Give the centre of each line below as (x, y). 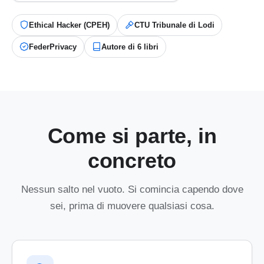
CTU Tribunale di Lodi (174, 25)
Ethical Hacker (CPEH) (69, 25)
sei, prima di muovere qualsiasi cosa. (132, 206)
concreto (132, 160)
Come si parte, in (132, 136)
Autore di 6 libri (130, 47)
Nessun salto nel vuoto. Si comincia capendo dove (132, 190)
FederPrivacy (53, 47)
